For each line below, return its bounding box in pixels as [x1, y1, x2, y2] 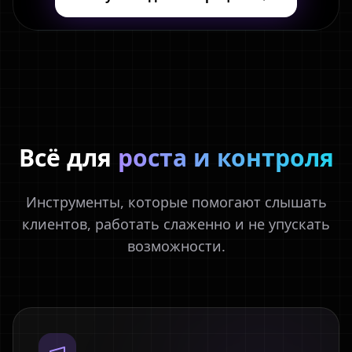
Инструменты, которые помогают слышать [25, 192, 327, 211]
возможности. [126, 236, 225, 255]
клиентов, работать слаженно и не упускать [22, 214, 330, 233]
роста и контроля [117, 141, 334, 174]
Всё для [18, 141, 118, 174]
